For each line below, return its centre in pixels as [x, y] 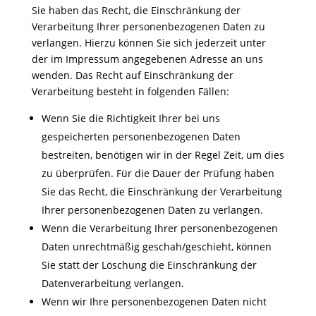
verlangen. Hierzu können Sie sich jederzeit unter [148, 43]
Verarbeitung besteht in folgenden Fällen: [130, 91]
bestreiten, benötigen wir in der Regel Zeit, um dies [163, 155]
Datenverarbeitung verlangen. [113, 283]
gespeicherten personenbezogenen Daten [141, 136]
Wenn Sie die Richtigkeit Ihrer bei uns [130, 118]
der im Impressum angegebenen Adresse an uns [147, 59]
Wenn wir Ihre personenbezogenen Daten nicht [154, 302]
